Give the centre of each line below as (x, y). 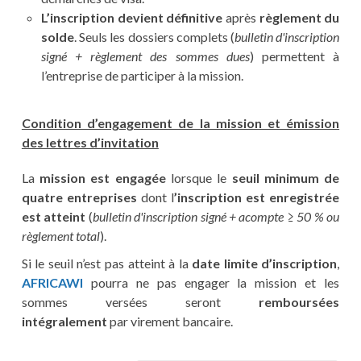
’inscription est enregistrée (257, 197)
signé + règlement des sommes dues (145, 56)
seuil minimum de (286, 178)
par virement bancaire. (170, 322)
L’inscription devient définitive (132, 18)
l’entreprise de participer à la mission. (142, 76)
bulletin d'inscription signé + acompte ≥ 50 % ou (216, 217)
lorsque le (199, 178)
